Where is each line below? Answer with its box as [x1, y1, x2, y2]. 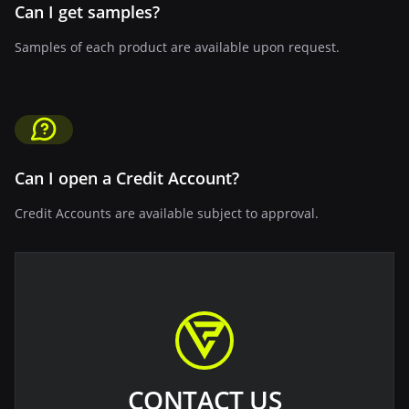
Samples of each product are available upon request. [15, 37, 340, 56]
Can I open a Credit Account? [15, 166, 239, 189]
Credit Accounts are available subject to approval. [15, 204, 319, 222]
